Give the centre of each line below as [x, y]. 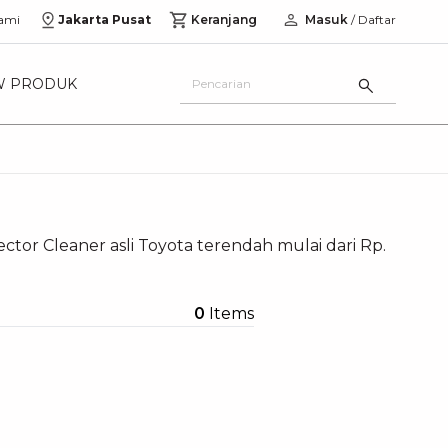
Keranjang [224, 19]
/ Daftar [372, 19]
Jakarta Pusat [104, 19]
